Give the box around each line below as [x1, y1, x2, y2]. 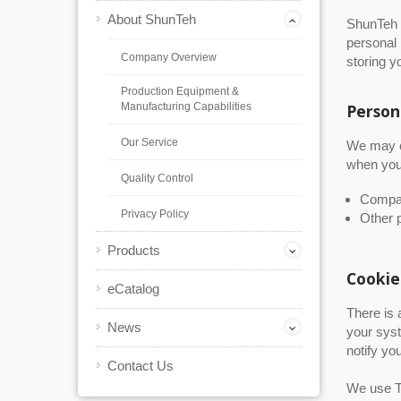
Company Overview [121, 51, 217, 64]
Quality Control [121, 172, 193, 184]
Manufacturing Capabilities [121, 100, 252, 113]
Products [107, 243, 160, 258]
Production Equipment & [121, 85, 239, 98]
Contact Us [107, 358, 174, 373]
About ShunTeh [107, 12, 196, 27]
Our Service [121, 136, 178, 149]
